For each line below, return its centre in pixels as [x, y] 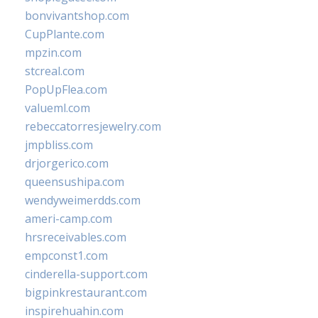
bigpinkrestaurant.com [86, 292]
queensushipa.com [75, 182]
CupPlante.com [65, 34]
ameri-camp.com [68, 219]
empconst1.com [66, 256]
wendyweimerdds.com [83, 200]
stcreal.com [55, 71]
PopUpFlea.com [66, 89]
